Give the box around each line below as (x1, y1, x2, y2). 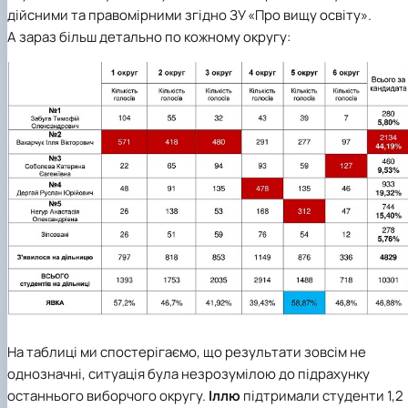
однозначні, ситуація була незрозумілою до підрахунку (7, 363, 370, 383)
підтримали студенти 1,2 (240, 385, 403, 405)
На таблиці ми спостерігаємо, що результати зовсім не (7, 342, 366, 362)
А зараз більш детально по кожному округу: (7, 26, 291, 46)
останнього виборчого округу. (7, 385, 209, 405)
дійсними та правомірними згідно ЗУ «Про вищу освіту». (7, 5, 372, 25)
